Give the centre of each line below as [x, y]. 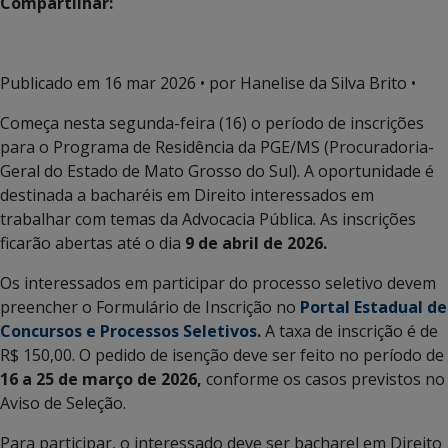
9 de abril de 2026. [254, 242]
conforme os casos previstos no [325, 378]
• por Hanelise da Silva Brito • [306, 82]
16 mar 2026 [150, 82]
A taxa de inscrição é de [349, 330]
